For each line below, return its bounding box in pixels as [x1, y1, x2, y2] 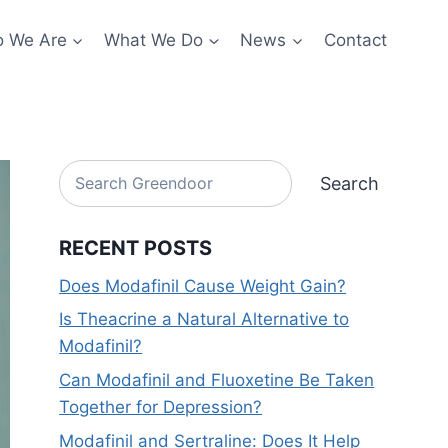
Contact [323, 29, 387, 50]
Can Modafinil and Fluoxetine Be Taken [59, 370, 375, 391]
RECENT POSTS [59, 235, 213, 260]
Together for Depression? [59, 397, 263, 418]
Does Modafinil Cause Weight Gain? [59, 275, 347, 296]
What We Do [104, 29, 204, 50]
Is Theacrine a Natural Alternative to [59, 309, 350, 330]
